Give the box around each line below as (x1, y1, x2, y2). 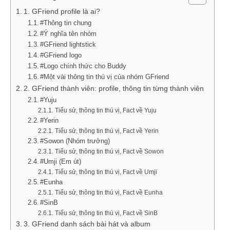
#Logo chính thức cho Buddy (40, 62, 127, 70)
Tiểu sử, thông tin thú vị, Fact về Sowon (54, 147, 164, 155)
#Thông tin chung (40, 18, 92, 27)
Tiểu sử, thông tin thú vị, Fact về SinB (54, 209, 158, 217)
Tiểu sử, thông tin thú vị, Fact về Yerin (54, 127, 159, 135)
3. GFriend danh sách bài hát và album (23, 220, 150, 228)
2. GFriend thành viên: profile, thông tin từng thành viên (23, 84, 204, 92)
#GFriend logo (40, 51, 82, 59)
